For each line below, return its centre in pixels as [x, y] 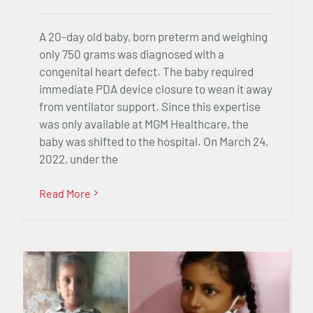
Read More [65, 193]
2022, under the [79, 158]
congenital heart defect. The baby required [146, 71]
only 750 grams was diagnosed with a [132, 53]
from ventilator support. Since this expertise [150, 106]
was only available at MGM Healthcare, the [144, 123]
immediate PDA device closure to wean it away [156, 88]
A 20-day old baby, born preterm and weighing [153, 36]
